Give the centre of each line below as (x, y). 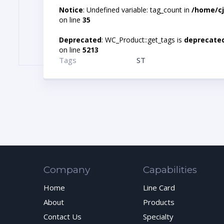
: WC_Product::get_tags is (143, 39)
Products (158, 202)
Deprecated (80, 39)
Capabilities (170, 169)
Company (67, 169)
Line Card (159, 187)
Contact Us (62, 216)
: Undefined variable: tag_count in (137, 9)
